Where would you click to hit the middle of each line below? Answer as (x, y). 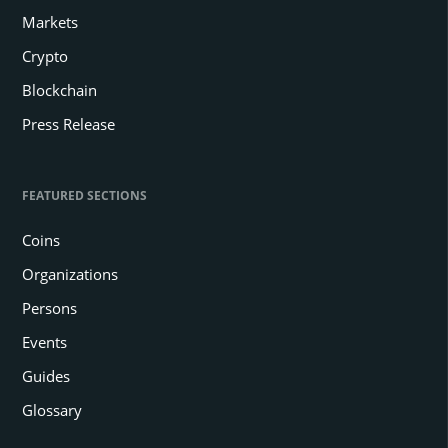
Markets (50, 21)
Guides (46, 375)
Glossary (52, 409)
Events (44, 341)
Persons (49, 307)
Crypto (45, 55)
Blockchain (59, 89)
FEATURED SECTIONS (84, 195)
